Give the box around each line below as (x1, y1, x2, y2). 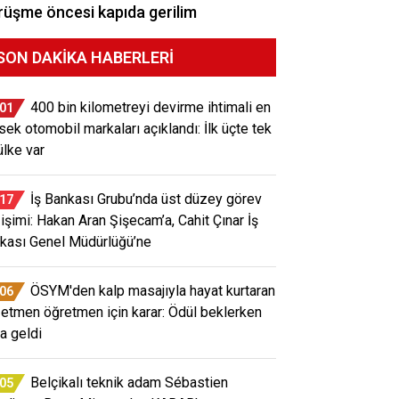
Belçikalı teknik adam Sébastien (30, 373, 228, 391)
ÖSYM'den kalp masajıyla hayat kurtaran (30, 281, 275, 299)
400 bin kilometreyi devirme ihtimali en (30, 98, 271, 116)
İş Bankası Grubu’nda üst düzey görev (30, 190, 262, 208)
